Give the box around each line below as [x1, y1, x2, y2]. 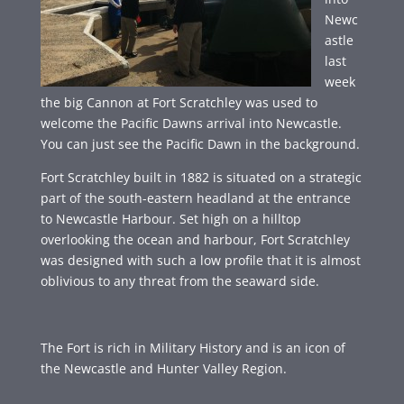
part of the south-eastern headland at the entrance [40, 188, 351, 207]
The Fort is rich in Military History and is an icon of [40, 338, 345, 356]
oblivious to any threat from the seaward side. [40, 271, 319, 289]
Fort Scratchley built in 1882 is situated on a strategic [40, 168, 362, 186]
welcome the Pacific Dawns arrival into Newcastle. [40, 114, 342, 132]
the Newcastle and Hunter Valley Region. [40, 359, 287, 377]
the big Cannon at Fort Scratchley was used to [40, 93, 317, 111]
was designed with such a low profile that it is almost [40, 251, 361, 269]
